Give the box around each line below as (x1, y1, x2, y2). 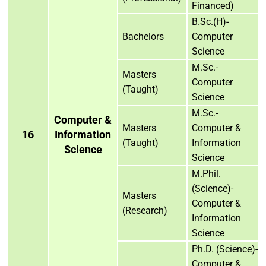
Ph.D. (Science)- (192, 243, 258, 255)
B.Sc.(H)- (192, 15, 229, 27)
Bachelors (122, 30, 164, 42)
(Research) (122, 204, 167, 216)
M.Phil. (192, 167, 221, 179)
